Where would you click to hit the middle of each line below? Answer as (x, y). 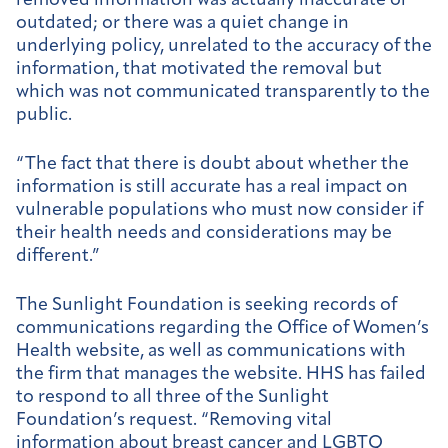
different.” (58, 256)
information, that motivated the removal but (199, 70)
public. (44, 116)
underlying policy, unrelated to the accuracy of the (224, 47)
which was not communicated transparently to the (223, 93)
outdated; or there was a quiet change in (182, 24)
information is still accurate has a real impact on (212, 187)
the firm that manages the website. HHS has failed (221, 374)
